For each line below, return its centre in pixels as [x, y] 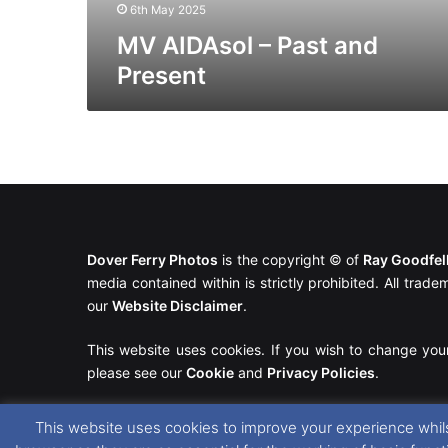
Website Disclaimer [177, 306]
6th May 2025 [168, 9]
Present [161, 75]
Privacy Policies [321, 373]
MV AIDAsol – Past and [247, 45]
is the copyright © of [291, 260]
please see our [136, 373]
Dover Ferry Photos [153, 260]
